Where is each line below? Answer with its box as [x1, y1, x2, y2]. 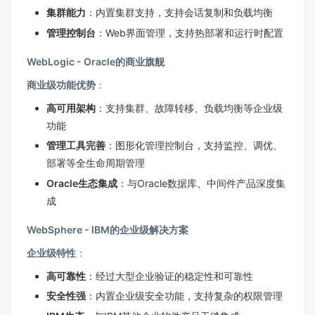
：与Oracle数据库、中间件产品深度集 [117, 176, 285, 189]
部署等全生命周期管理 [46, 157, 145, 169]
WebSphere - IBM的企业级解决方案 [27, 223, 188, 236]
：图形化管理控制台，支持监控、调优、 [105, 139, 283, 152]
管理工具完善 [46, 139, 105, 152]
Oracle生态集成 [46, 176, 117, 189]
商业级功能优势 [27, 78, 96, 91]
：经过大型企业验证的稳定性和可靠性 [86, 269, 253, 282]
